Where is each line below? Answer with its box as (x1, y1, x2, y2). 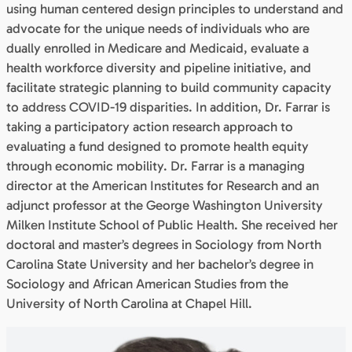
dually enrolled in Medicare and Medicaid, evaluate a (6, 39, 309, 56)
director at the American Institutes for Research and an (6, 177, 319, 193)
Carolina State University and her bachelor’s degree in (6, 255, 313, 272)
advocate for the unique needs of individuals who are (6, 20, 310, 36)
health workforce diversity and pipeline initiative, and (6, 59, 311, 75)
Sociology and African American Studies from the (6, 275, 288, 291)
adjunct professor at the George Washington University (6, 196, 323, 213)
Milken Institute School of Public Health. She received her (6, 216, 338, 233)
